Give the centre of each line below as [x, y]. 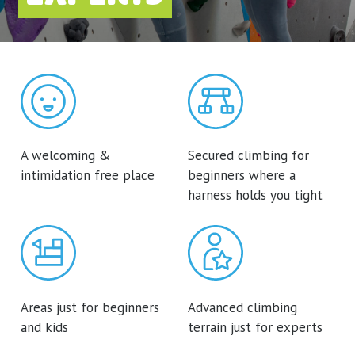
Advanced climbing [242, 307]
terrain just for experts [255, 327]
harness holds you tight [255, 195]
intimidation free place [88, 175]
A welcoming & [66, 155]
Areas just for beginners [90, 307]
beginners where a [241, 175]
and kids [45, 327]
